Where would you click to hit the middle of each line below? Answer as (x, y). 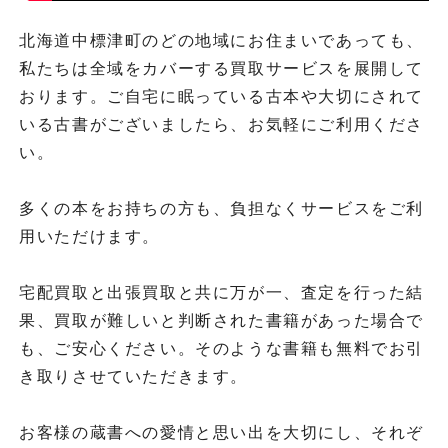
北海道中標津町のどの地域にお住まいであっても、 (221, 41)
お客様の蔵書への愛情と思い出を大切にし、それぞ (221, 433)
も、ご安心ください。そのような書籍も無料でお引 (221, 349)
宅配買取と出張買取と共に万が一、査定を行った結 (221, 293)
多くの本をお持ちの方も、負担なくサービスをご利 (221, 209)
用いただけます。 (89, 237)
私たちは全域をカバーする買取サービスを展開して (221, 69)
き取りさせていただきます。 (133, 377)
